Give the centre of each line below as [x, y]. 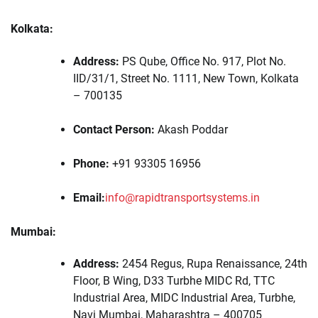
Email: [89, 197]
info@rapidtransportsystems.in [182, 197]
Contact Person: [114, 129]
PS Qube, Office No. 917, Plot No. [203, 61]
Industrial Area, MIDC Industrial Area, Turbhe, [184, 297]
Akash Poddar [191, 129]
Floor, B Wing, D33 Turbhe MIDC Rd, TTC [174, 280]
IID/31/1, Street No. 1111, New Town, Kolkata [186, 78]
